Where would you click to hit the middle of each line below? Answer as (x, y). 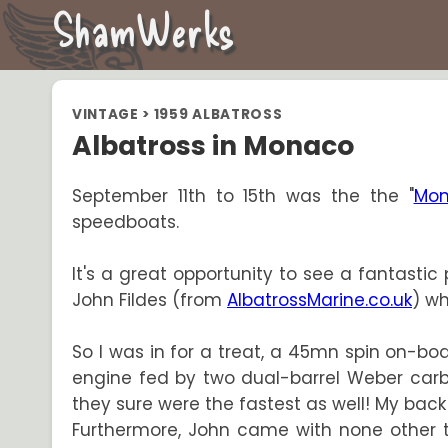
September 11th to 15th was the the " (243, 196)
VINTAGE (105, 114)
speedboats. (125, 222)
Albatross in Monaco (213, 145)
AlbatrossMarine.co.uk (319, 300)
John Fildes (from (149, 300)
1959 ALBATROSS (218, 114)
